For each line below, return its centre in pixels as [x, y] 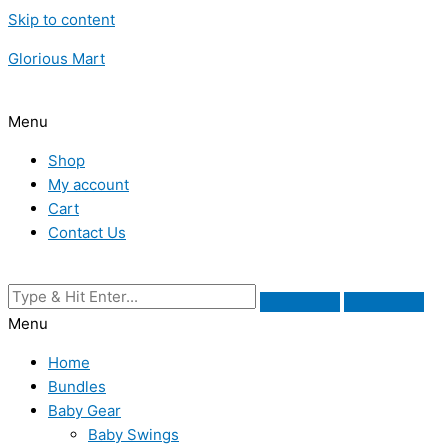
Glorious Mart [56, 58]
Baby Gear [84, 410]
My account [88, 184]
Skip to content [61, 19]
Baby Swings [133, 434]
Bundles [77, 386]
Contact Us [87, 232]
